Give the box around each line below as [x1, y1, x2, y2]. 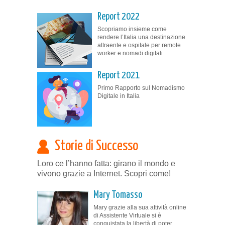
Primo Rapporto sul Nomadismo [97, 84, 185, 91]
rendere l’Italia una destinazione [97, 33, 185, 41]
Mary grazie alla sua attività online [93, 203, 186, 211]
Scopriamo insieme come [97, 25, 167, 33]
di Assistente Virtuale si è [93, 211, 161, 219]
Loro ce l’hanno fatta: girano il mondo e [37, 159, 175, 168]
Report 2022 [97, 12, 140, 22]
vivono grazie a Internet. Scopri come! [37, 169, 171, 178]
